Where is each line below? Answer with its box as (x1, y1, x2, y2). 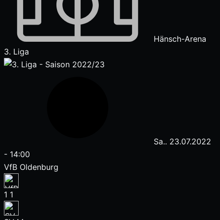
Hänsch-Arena (151, 34, 206, 44)
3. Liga (4, 47, 29, 56)
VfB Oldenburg (4, 162, 58, 172)
